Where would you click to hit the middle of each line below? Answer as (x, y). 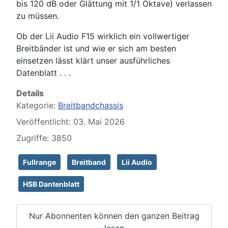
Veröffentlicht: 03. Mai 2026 (70, 122)
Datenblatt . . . (44, 73)
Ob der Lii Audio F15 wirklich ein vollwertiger (103, 36)
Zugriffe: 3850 (44, 138)
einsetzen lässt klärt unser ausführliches (93, 61)
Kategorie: (37, 106)
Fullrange (39, 162)
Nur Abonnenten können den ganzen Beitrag (114, 216)
